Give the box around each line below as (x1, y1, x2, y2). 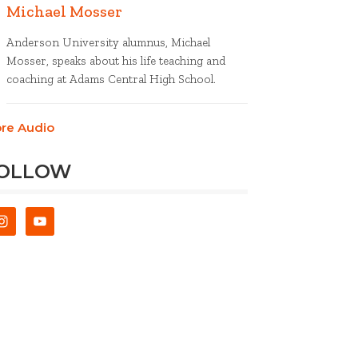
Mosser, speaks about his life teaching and (6, 54, 225, 68)
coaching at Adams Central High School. (6, 72, 216, 86)
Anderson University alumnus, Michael (6, 35, 210, 50)
